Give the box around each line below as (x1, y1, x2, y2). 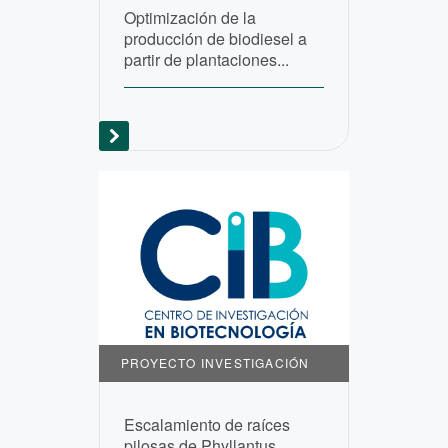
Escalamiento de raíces (124, 413, 290, 436)
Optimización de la (124, 6, 256, 29)
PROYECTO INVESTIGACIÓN (121, 354, 310, 371)
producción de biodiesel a (124, 27, 307, 50)
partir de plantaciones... (124, 48, 289, 71)
